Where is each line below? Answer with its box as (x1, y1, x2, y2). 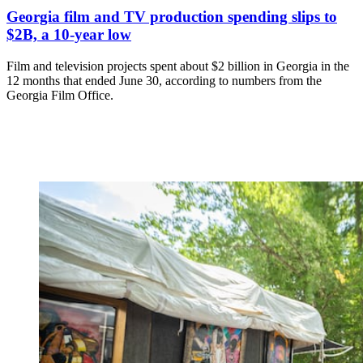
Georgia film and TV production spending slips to (6, 8, 337, 26)
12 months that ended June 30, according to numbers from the (6, 73, 322, 88)
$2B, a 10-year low (6, 26, 131, 44)
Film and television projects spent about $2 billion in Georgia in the (6, 58, 349, 73)
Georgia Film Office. (6, 88, 113, 102)
